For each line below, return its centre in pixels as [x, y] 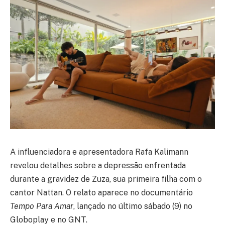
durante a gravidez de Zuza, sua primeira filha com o [106, 179]
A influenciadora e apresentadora [73, 152]
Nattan [49, 192]
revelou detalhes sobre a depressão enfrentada [98, 165]
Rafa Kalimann [162, 152]
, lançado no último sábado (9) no [133, 206]
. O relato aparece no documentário [128, 192]
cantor [23, 192]
